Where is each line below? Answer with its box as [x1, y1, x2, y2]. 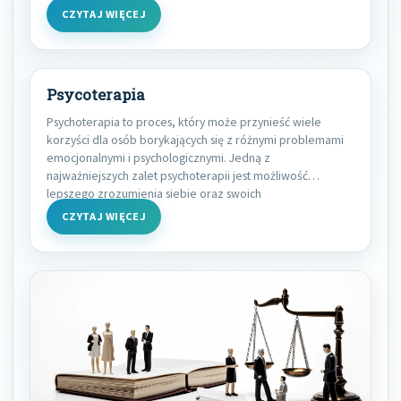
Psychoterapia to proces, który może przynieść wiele [47, 114, 321, 131]
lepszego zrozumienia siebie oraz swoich [47, 185, 261, 202]
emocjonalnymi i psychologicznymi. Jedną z [47, 149, 270, 166]
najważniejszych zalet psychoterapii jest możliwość [47, 167, 308, 184]
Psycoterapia [47, 85, 145, 106]
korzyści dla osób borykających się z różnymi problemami [47, 132, 344, 149]
